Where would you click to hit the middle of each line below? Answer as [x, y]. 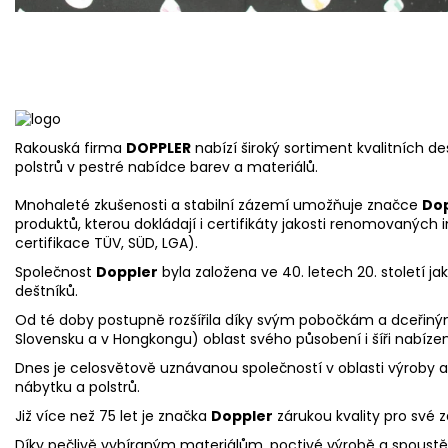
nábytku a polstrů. [77, 387]
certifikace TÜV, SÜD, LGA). [106, 243]
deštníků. [46, 291]
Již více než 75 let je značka [113, 416]
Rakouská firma [70, 148]
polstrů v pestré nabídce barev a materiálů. [166, 167]
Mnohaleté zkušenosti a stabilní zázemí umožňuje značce [218, 205]
